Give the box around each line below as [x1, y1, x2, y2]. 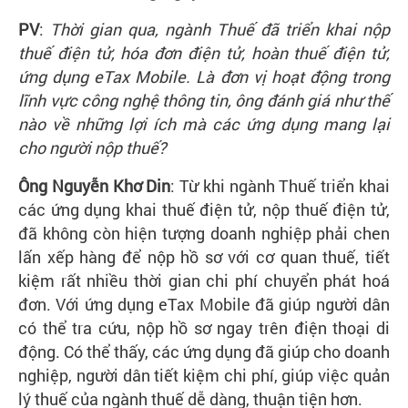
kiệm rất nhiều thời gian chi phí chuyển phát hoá [18, 270, 390, 291]
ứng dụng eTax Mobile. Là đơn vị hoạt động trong [18, 66, 390, 87]
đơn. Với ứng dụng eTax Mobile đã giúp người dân [18, 293, 390, 315]
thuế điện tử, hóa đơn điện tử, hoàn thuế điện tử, [18, 42, 390, 64]
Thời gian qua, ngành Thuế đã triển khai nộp [50, 18, 390, 40]
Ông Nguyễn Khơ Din [18, 175, 171, 197]
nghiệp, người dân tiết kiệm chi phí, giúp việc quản [18, 364, 390, 386]
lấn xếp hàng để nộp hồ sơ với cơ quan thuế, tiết [18, 246, 390, 268]
